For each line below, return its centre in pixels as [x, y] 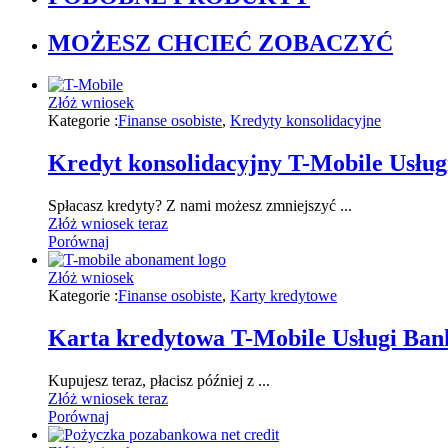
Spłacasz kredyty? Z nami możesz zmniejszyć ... [200, 206]
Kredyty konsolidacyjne [305, 121]
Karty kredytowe [283, 296]
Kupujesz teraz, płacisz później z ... [159, 381]
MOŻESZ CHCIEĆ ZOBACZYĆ [220, 42]
